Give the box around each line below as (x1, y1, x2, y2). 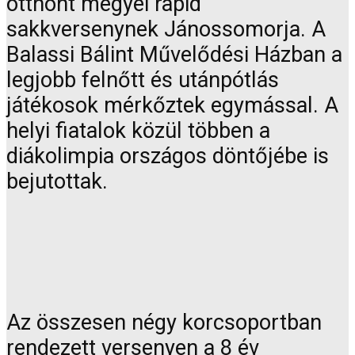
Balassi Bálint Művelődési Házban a (6, 42, 342, 68)
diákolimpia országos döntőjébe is (6, 143, 329, 170)
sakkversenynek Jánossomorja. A (6, 17, 326, 43)
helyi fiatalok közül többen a (6, 118, 270, 144)
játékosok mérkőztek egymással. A (6, 93, 338, 119)
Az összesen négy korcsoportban (6, 309, 322, 335)
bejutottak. (6, 169, 108, 195)
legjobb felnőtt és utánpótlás (6, 67, 279, 94)
